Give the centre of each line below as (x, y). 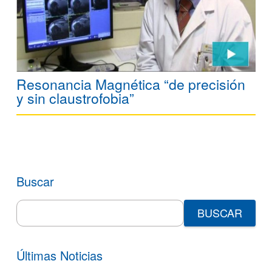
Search (33, 206)
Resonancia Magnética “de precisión (131, 84)
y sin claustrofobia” (75, 98)
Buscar (35, 181)
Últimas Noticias (59, 255)
